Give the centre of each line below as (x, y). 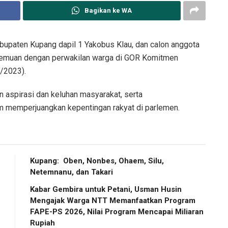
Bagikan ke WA (108, 10)
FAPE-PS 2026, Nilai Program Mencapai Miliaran (117, 211)
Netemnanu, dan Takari (72, 172)
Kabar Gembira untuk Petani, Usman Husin (106, 189)
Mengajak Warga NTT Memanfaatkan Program (113, 200)
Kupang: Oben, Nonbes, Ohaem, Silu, (97, 161)
